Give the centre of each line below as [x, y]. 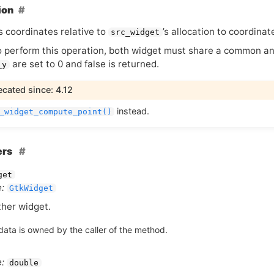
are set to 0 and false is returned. [84, 64]
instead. [132, 111]
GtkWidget [31, 188]
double [24, 263]
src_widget [135, 32]
